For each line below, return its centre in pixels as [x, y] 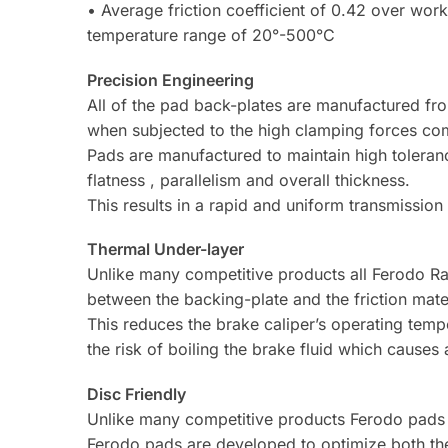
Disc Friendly [137, 393]
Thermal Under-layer [166, 249]
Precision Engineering [171, 79]
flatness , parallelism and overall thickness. [249, 179]
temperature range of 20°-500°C [211, 35]
